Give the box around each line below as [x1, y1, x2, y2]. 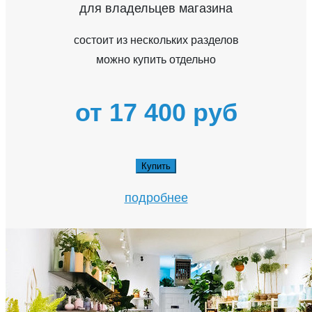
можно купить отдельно [96, 54, 216, 66]
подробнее [124, 191, 188, 205]
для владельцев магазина [79, 1, 233, 16]
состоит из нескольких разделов [73, 34, 239, 47]
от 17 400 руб [75, 98, 237, 127]
